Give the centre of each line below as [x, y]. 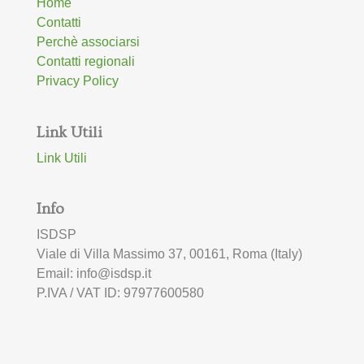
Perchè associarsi [88, 42]
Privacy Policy [77, 81]
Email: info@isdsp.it [93, 273]
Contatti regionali [85, 62]
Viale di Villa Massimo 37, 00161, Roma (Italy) [169, 253]
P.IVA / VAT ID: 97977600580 [120, 292]
